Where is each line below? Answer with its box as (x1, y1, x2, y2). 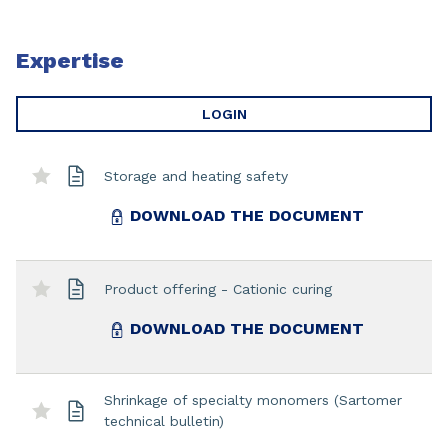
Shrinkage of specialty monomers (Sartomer (104, 392, 402, 408)
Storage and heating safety (104, 167, 288, 184)
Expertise (16, 48, 124, 73)
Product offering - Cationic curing (104, 280, 332, 297)
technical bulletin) (104, 413, 224, 429)
